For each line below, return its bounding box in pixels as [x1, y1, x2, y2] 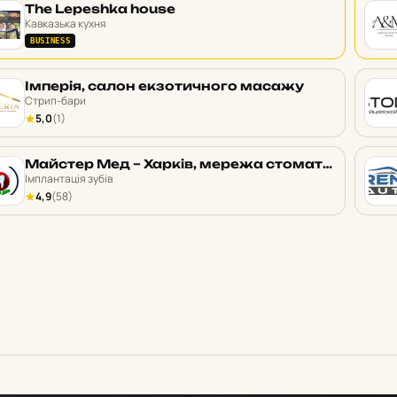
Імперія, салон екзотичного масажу [25, 79, 304, 93]
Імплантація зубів [25, 171, 113, 186]
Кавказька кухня [25, 16, 106, 31]
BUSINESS [30, 36, 71, 45]
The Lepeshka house [25, 2, 175, 16]
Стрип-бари [25, 93, 86, 108]
